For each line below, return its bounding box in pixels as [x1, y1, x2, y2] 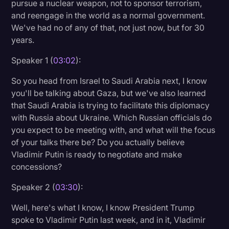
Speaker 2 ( [11, 181, 56, 192]
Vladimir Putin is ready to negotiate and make [11, 149, 182, 159]
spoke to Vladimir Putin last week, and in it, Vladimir [11, 214, 206, 225]
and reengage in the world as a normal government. [11, 10, 205, 20]
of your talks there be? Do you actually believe [11, 136, 185, 147]
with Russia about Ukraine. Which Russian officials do [11, 112, 212, 123]
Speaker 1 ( [11, 55, 54, 65]
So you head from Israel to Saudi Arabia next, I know [11, 75, 208, 86]
